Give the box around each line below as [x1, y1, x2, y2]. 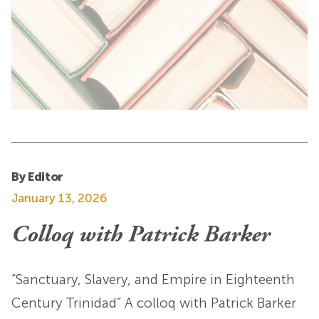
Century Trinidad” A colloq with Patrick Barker [11, 295, 296, 312]
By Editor [11, 169, 63, 184]
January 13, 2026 [11, 190, 108, 205]
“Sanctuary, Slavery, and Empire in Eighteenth [11, 271, 295, 288]
